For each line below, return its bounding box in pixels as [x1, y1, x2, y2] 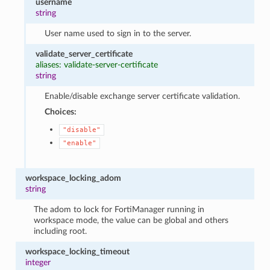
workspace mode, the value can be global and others [34, 215, 229, 225]
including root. [34, 226, 87, 236]
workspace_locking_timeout [25, 246, 130, 256]
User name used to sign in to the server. [44, 28, 191, 38]
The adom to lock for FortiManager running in [34, 204, 205, 214]
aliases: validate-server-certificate [36, 60, 159, 69]
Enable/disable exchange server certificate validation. [44, 91, 240, 101]
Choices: [44, 107, 77, 116]
